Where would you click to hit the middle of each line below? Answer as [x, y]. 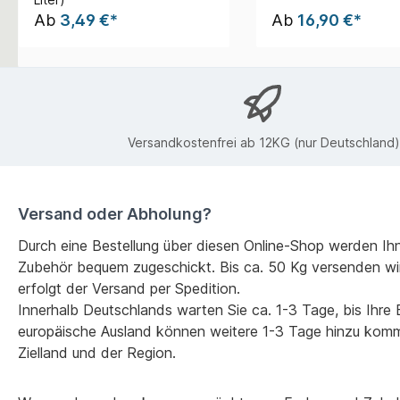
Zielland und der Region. [97, 352]
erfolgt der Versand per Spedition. [129, 288]
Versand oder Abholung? [115, 213]
